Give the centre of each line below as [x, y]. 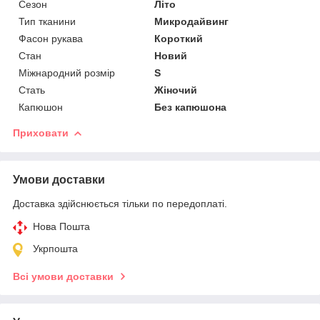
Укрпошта [55, 248]
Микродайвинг [192, 21]
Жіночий [176, 90]
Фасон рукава [51, 38]
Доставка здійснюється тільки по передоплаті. [120, 203]
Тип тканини [47, 21]
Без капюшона [191, 107]
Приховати [41, 132]
